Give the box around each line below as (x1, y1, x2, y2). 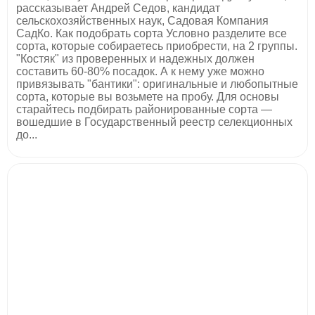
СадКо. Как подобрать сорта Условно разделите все (16, 27, 287, 39)
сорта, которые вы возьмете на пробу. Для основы (16, 90, 279, 103)
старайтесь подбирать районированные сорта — (16, 103, 272, 115)
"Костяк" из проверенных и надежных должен (16, 52, 255, 65)
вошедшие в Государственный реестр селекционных (16, 115, 292, 128)
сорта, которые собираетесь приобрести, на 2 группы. (16, 39, 297, 52)
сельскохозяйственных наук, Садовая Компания (16, 14, 269, 27)
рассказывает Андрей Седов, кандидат (16, 1, 220, 14)
